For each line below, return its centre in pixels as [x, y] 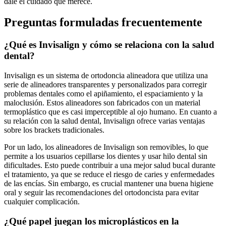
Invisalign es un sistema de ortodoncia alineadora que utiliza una [106, 76]
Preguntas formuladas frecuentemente [103, 22]
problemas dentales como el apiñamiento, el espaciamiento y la [103, 94]
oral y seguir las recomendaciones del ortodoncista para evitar [101, 193]
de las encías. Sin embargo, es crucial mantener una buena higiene [109, 184]
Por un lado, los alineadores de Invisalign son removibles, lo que [106, 147]
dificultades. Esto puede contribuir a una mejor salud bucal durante [110, 165]
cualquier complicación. [42, 202]
